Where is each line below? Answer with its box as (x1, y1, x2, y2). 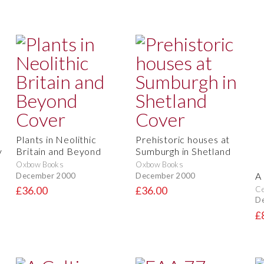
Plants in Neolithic (16, 134, 97, 146)
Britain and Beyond (16, 146, 101, 157)
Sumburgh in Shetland (136, 146, 231, 157)
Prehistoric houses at (136, 134, 230, 146)
